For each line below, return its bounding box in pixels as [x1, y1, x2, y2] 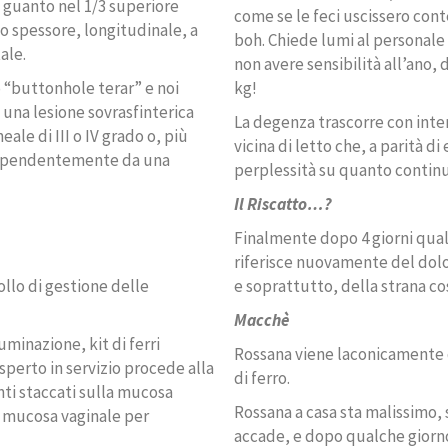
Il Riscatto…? [234, 193, 332, 216]
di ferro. [234, 367, 290, 390]
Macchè [234, 309, 289, 332]
